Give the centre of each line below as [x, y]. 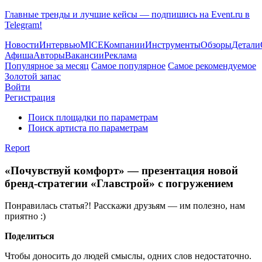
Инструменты [173, 45]
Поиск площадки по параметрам [93, 117]
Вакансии [85, 55]
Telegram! [23, 25]
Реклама [120, 55]
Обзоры [216, 45]
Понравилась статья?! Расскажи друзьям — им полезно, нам [125, 206]
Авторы [49, 55]
